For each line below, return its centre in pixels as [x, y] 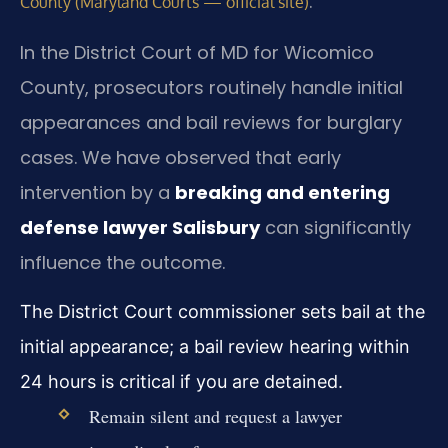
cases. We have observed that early [180, 157]
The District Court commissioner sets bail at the [222, 311]
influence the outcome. [122, 262]
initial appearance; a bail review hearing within [215, 346]
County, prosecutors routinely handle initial [211, 87]
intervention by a [97, 192]
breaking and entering [282, 192]
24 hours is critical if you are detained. [181, 381]
